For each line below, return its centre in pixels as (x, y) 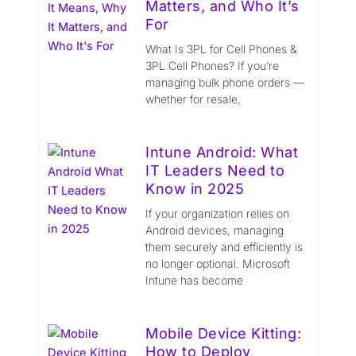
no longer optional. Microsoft (218, 263)
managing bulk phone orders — (225, 82)
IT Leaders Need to (215, 170)
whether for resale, (193, 99)
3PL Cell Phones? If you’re (213, 65)
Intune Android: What (222, 152)
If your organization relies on (218, 213)
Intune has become (195, 280)
